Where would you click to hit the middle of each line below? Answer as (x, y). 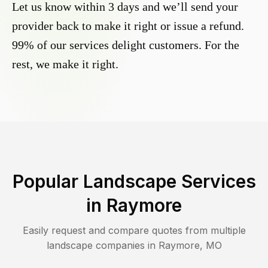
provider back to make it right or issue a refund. (128, 26)
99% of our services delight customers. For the (126, 45)
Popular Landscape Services (134, 182)
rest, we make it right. (65, 64)
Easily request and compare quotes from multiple (134, 231)
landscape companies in (102, 246)
